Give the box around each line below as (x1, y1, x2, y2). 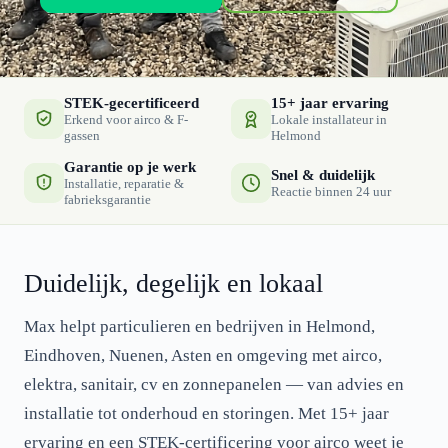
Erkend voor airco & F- (64, 112, 188, 127)
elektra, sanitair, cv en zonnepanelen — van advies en (24, 375, 404, 394)
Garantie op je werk (64, 159, 196, 175)
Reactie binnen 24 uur (271, 184, 391, 199)
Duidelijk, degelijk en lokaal (24, 269, 323, 298)
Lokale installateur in (271, 112, 387, 127)
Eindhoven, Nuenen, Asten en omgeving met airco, (24, 346, 382, 365)
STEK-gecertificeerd (64, 95, 199, 111)
